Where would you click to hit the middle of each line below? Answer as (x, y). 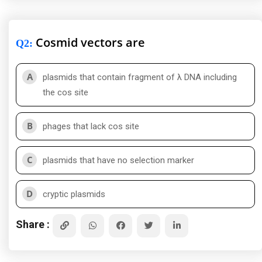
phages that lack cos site (91, 126)
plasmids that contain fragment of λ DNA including (140, 77)
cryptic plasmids (74, 194)
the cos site (65, 92)
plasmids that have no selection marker (118, 160)
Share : (33, 224)
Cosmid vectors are (89, 42)
